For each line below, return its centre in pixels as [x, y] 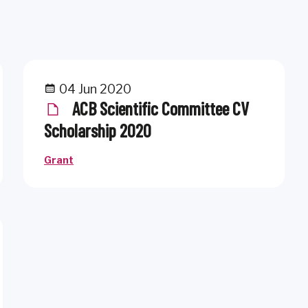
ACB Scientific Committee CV [159, 108]
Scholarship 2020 [98, 131]
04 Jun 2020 [94, 89]
